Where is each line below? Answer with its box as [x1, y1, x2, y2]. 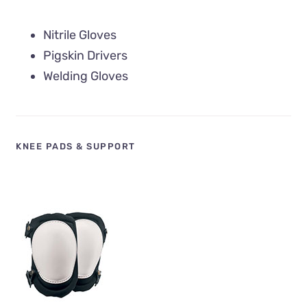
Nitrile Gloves [43, 27, 117, 42]
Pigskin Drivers [43, 47, 128, 63]
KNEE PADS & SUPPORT [16, 141, 136, 152]
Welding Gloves [43, 68, 129, 84]
